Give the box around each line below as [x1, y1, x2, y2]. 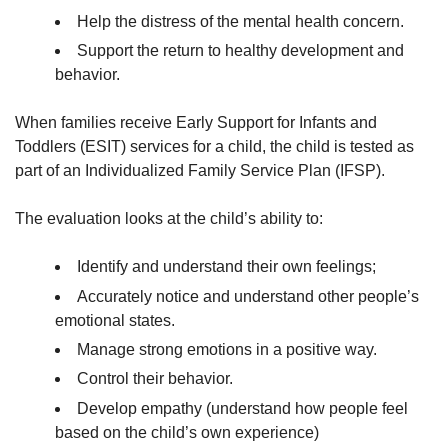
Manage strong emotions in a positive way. [77, 341, 377, 359]
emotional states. [55, 311, 175, 329]
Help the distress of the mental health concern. [77, 13, 404, 31]
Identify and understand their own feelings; [77, 258, 376, 276]
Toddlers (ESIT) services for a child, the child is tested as [15, 138, 414, 156]
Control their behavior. [77, 370, 233, 388]
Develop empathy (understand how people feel [77, 399, 408, 417]
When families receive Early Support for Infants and [15, 114, 377, 132]
